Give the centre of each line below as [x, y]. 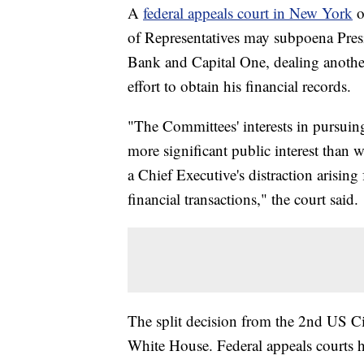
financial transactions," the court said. [243, 199]
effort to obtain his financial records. [239, 86]
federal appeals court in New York [248, 13]
